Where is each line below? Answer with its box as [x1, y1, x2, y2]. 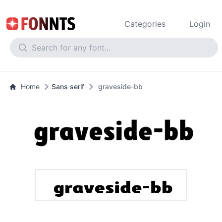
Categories [124, 19, 166, 29]
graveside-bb [98, 82, 143, 91]
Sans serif [52, 82, 84, 91]
